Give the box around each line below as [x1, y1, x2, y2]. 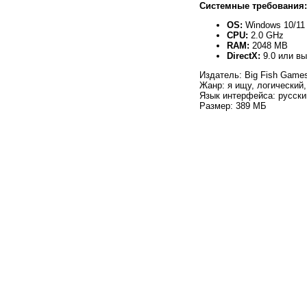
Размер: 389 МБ [199, 101, 267, 112]
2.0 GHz [248, 29, 284, 40]
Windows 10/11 [243, 19, 305, 30]
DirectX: [227, 50, 260, 61]
